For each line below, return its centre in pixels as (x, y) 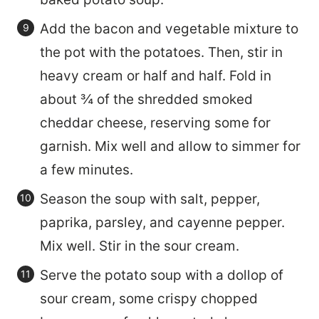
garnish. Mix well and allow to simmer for (170, 146)
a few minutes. (87, 169)
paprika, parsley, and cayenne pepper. (162, 222)
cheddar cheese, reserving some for (155, 122)
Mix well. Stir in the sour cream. (140, 246)
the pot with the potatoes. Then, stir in (161, 52)
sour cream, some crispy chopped (149, 298)
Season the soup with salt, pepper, (150, 199)
